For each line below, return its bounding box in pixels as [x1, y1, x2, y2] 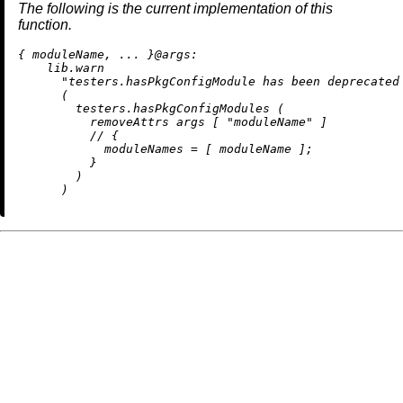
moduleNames [104, 142, 184, 157]
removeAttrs [90, 115, 169, 130]
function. [18, 17, 72, 33]
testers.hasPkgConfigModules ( [18, 102, 284, 116]
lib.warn [18, 61, 104, 76]
